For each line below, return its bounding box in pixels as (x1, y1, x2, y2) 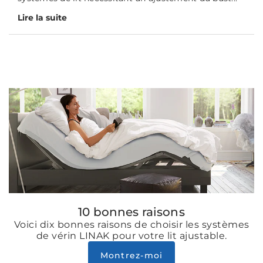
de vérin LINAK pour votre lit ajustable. (36, 230, 227, 241)
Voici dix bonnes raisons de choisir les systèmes (14, 218, 249, 230)
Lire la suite (18, 12, 67, 23)
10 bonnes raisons (78, 204, 185, 219)
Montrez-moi (100, 249, 163, 261)
